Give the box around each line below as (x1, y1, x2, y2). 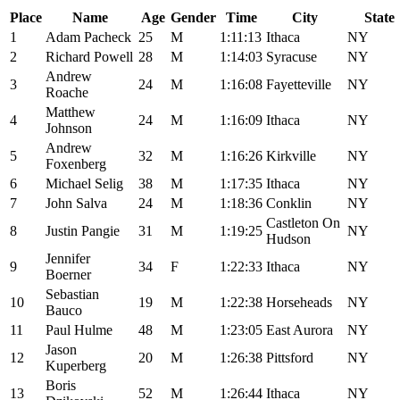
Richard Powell (46, 48, 133, 64)
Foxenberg (46, 155, 106, 171)
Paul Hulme (46, 321, 112, 337)
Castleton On (266, 214, 340, 230)
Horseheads (266, 294, 332, 310)
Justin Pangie (46, 222, 120, 238)
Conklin (266, 195, 312, 211)
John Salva (46, 195, 107, 211)
